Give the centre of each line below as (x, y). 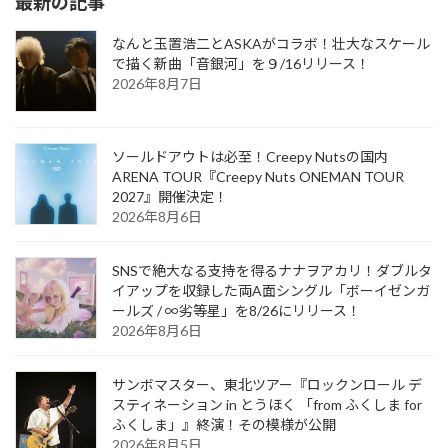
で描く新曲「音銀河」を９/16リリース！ (241, 64)
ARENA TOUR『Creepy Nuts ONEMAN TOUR (258, 177)
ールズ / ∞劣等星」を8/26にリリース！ (236, 311)
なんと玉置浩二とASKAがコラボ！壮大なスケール (271, 44)
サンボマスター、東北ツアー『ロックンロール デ (267, 385)
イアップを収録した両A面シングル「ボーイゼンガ (271, 291)
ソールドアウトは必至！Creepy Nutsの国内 (250, 157)
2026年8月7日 (157, 84)
